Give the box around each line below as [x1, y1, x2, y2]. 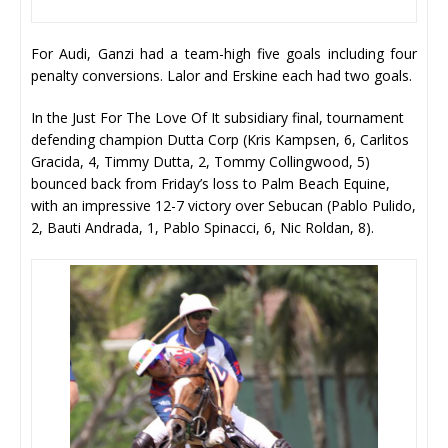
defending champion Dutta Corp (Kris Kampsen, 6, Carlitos [31, 129, 409, 149]
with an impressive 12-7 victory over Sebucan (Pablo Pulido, [31, 195, 416, 215]
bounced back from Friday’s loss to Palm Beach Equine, [31, 173, 390, 193]
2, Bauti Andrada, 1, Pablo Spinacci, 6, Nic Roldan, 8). [31, 217, 374, 237]
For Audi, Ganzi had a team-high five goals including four [31, 43, 417, 63]
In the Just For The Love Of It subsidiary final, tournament [31, 107, 404, 127]
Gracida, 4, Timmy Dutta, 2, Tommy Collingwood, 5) [31, 151, 370, 171]
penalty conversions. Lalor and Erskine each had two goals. [31, 65, 416, 85]
